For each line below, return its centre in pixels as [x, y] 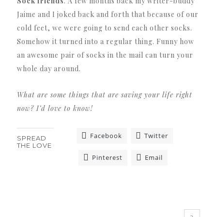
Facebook [106, 135]
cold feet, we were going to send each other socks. [105, 28]
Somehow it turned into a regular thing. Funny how [106, 41]
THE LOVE [34, 145]
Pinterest [107, 157]
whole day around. [49, 68]
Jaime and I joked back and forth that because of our [108, 14]
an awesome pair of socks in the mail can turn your [105, 55]
